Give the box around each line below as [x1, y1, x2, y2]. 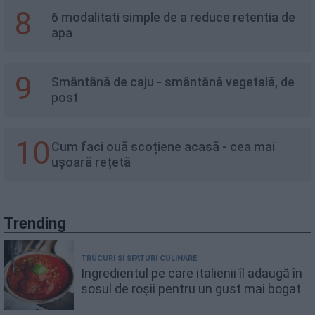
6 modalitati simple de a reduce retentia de [51, 10, 295, 25]
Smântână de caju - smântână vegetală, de [51, 75, 295, 89]
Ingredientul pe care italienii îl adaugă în [81, 266, 302, 281]
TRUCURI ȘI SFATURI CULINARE [81, 254, 197, 264]
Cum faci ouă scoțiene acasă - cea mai [51, 139, 275, 154]
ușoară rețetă [51, 155, 131, 169]
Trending [4, 213, 66, 232]
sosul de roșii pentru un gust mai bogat [81, 281, 301, 297]
